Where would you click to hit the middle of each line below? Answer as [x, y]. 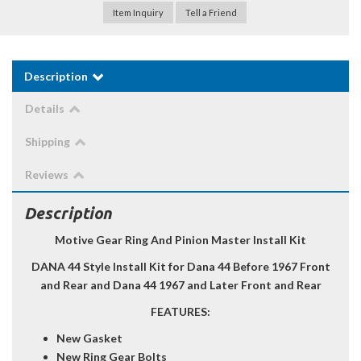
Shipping [48, 142]
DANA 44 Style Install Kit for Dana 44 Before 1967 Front [180, 267]
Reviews [47, 175]
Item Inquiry [138, 13]
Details [45, 109]
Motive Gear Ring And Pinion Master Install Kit [180, 240]
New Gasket [89, 338]
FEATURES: [180, 312]
